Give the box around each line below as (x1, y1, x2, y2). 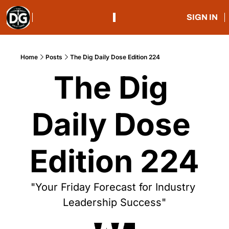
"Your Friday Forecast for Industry (31, 181, 195, 193)
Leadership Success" (63, 196, 166, 209)
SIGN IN (186, 13, 218, 21)
